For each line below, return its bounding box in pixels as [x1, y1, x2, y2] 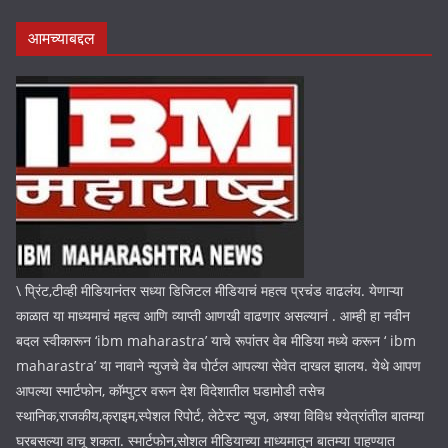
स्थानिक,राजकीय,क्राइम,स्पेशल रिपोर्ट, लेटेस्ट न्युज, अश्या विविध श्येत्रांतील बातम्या [16, 406, 424, 425]
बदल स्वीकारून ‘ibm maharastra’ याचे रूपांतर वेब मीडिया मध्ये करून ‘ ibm [16, 331, 416, 350]
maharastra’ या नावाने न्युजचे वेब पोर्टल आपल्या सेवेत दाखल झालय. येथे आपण [16, 356, 421, 375]
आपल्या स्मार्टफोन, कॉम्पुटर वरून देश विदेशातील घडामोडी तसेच [16, 381, 325, 400]
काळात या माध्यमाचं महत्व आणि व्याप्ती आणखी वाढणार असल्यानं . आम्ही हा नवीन [16, 306, 410, 325]
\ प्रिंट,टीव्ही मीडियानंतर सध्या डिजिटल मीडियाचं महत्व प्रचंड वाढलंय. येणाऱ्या [16, 281, 403, 300]
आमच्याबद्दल [28, 27, 95, 49]
